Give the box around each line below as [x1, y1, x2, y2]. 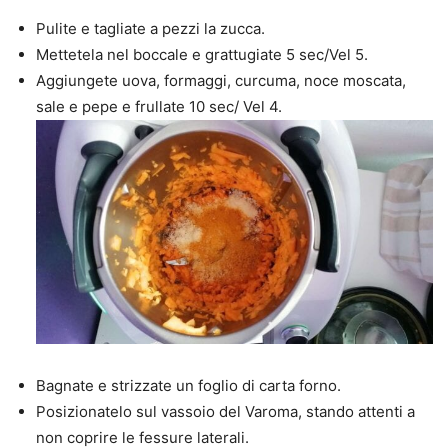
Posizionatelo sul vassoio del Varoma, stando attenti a [36, 401, 415, 421]
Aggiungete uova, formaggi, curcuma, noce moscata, [36, 71, 406, 91]
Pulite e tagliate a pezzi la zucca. [36, 19, 265, 39]
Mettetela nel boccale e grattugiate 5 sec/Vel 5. [36, 45, 368, 65]
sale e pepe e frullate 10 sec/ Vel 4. [36, 97, 282, 117]
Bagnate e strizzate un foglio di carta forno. [36, 375, 341, 395]
